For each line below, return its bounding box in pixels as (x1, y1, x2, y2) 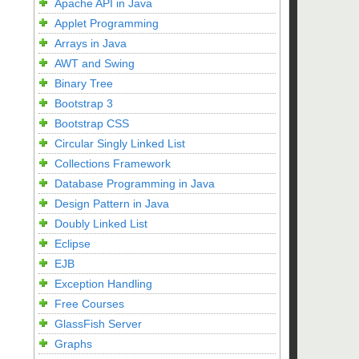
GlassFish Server (54, 317, 142, 330)
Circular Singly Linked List (54, 137, 185, 150)
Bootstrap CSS (54, 117, 129, 130)
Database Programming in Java (54, 177, 215, 190)
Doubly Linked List (54, 217, 147, 230)
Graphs (54, 337, 92, 350)
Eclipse (54, 237, 91, 250)
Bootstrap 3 (54, 97, 113, 110)
